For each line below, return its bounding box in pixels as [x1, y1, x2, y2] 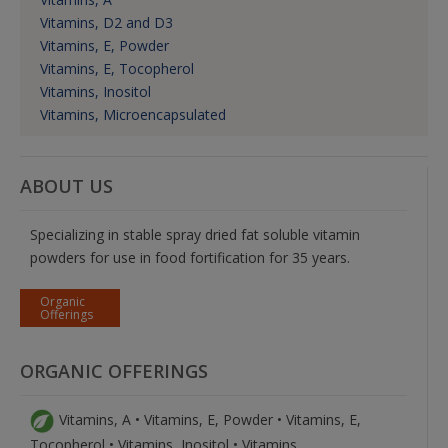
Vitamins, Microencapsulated [40, 105, 226, 125]
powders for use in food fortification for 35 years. [30, 248, 350, 268]
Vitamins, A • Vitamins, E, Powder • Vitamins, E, [59, 410, 361, 430]
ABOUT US [20, 174, 113, 199]
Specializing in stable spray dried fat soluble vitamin [30, 225, 360, 245]
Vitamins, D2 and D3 [40, 13, 173, 33]
